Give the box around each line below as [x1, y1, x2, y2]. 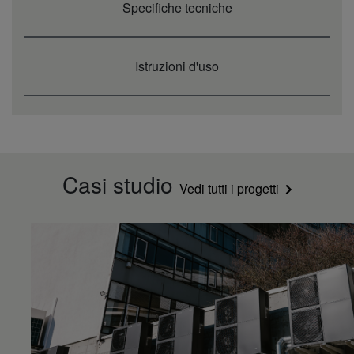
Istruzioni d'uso [135, 57, 219, 75]
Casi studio [62, 168, 179, 200]
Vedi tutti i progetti [179, 179, 279, 198]
